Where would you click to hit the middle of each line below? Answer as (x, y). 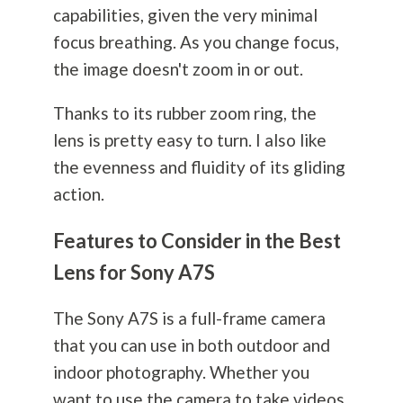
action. (78, 194)
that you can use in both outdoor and (191, 345)
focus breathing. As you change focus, (196, 42)
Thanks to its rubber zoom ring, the (184, 113)
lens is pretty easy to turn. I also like (189, 140)
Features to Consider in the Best (197, 241)
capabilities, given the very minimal (185, 15)
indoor (79, 372)
